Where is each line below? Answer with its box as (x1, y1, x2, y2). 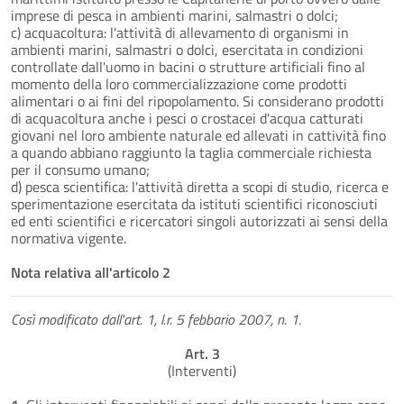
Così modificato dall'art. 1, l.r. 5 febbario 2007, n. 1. (11, 308, 301, 330)
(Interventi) (168, 359, 236, 381)
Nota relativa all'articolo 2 (11, 261, 170, 283)
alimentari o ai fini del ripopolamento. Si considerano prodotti (11, 89, 384, 112)
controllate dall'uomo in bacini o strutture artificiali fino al (11, 55, 365, 78)
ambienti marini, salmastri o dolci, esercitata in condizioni (11, 38, 363, 60)
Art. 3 (184, 342, 220, 364)
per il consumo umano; (11, 158, 150, 180)
